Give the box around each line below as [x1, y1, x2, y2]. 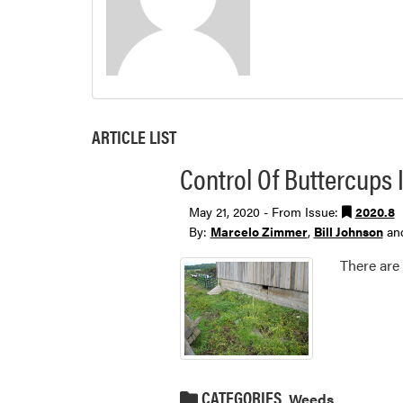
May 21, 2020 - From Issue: [188, 201, 342, 220]
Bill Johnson [313, 221, 383, 240]
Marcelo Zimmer [210, 221, 308, 240]
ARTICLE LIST [92, 122, 176, 149]
